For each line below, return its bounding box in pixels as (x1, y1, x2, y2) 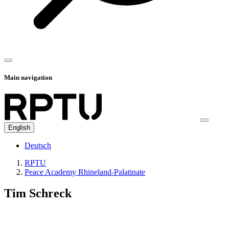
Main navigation (4, 74, 52, 82)
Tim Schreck (4, 187, 72, 200)
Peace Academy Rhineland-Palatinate (25, 167, 145, 176)
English (8, 123, 30, 131)
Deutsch (25, 141, 51, 150)
